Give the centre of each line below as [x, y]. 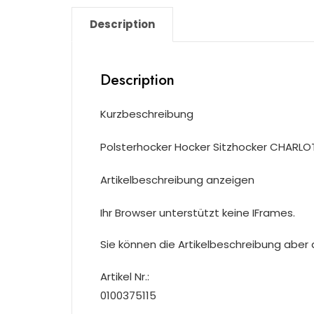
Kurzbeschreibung [147, 114]
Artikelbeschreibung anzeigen [177, 180]
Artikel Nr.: [125, 277]
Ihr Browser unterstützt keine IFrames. [198, 213]
